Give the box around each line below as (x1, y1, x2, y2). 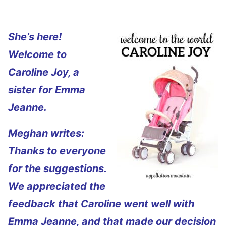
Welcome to (8, 48, 67, 61)
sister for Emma (8, 84, 85, 96)
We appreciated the (8, 180, 105, 192)
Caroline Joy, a (8, 66, 79, 78)
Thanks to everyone (8, 145, 106, 157)
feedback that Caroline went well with (8, 198, 194, 210)
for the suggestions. (8, 162, 106, 175)
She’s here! (8, 31, 62, 43)
